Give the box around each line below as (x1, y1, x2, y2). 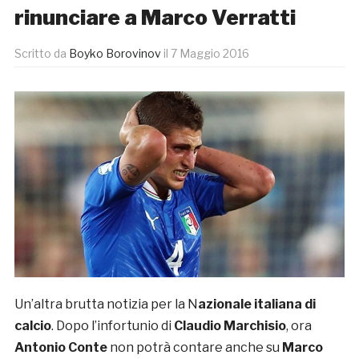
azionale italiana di (197, 296, 316, 312)
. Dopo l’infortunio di (50, 317, 174, 333)
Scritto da (14, 46, 69, 61)
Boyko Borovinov (68, 46, 161, 61)
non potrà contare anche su (107, 339, 282, 355)
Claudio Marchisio (173, 317, 286, 333)
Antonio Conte (14, 339, 107, 355)
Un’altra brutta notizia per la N (14, 296, 198, 312)
